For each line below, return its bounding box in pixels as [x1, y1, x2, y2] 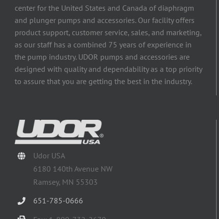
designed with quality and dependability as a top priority [15, 64, 202, 74]
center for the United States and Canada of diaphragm [15, 3, 194, 13]
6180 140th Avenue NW [33, 164, 113, 174]
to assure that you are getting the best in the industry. [15, 76, 192, 87]
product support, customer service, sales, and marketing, [15, 27, 201, 38]
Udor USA [33, 151, 66, 161]
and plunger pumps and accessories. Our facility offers [15, 15, 195, 25]
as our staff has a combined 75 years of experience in [15, 40, 192, 50]
